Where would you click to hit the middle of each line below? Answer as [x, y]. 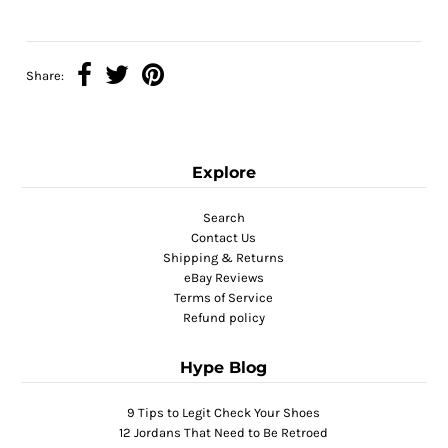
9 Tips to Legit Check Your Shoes [224, 412]
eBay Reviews [223, 277]
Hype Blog [224, 367]
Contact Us [224, 237]
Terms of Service [224, 297]
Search [223, 217]
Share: [45, 76]
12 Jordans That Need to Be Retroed [224, 432]
